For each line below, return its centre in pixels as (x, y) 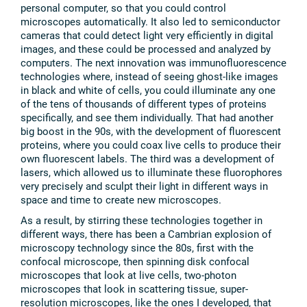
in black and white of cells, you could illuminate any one (148, 90)
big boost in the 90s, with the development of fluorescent (151, 131)
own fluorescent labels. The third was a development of (147, 159)
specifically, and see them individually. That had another (147, 118)
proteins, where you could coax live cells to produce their (151, 145)
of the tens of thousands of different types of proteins (144, 104)
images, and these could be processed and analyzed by (146, 49)
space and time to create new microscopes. (121, 200)
